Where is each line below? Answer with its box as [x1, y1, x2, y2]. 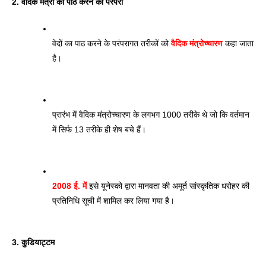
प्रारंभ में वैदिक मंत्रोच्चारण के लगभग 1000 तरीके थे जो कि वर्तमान [52, 109, 249, 119]
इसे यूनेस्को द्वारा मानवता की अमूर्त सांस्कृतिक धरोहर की [87, 180, 249, 191]
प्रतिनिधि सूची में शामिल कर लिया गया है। [52, 195, 175, 205]
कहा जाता [223, 38, 254, 48]
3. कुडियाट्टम [12, 237, 57, 247]
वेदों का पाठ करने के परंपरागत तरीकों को [52, 38, 171, 48]
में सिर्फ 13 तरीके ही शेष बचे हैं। [52, 124, 148, 134]
